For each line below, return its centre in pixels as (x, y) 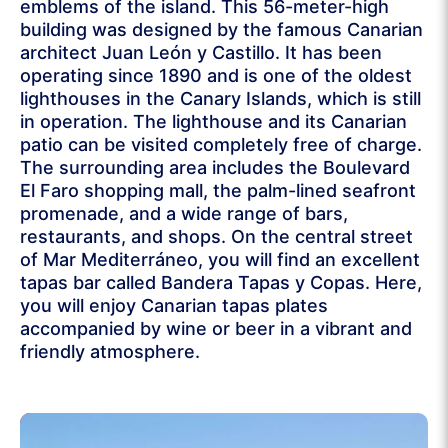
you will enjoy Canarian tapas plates (174, 306)
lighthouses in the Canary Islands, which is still (220, 99)
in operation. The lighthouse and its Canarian (213, 122)
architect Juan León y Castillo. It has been (201, 53)
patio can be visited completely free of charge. (221, 145)
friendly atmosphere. (110, 352)
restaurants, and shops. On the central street (216, 237)
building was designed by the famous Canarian (221, 30)
